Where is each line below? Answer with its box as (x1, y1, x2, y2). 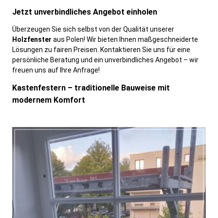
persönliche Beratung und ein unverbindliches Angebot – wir (12, 56, 199, 64)
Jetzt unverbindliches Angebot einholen (12, 7, 157, 17)
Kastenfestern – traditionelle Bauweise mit (12, 83, 170, 93)
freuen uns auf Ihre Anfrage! (12, 66, 100, 74)
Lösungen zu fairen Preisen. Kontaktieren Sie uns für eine (12, 46, 190, 54)
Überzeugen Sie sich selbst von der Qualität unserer (12, 25, 174, 34)
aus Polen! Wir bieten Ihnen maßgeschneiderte (53, 36, 198, 44)
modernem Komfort (12, 95, 85, 105)
